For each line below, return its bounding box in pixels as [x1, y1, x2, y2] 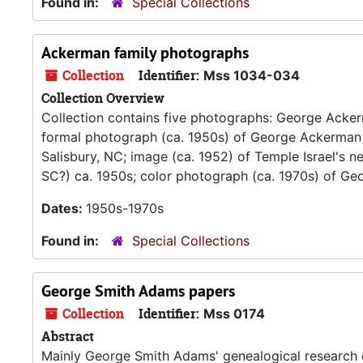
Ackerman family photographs [41, 42, 249, 63]
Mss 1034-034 [203, 67, 300, 83]
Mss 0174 [203, 305, 265, 322]
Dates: [41, 200, 86, 216]
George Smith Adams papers [41, 280, 235, 301]
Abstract [41, 327, 94, 345]
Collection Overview [41, 89, 164, 107]
